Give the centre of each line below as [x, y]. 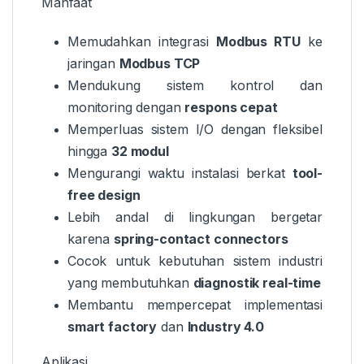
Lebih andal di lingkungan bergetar [195, 217]
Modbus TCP [160, 63]
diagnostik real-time [257, 282]
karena [91, 238]
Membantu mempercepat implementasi [195, 304]
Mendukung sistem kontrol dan [195, 85]
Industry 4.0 [225, 326]
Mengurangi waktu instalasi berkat [180, 173]
